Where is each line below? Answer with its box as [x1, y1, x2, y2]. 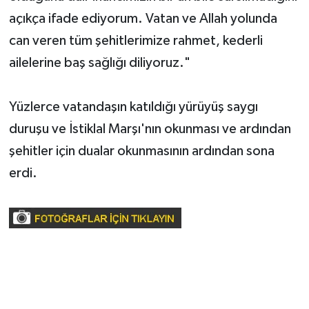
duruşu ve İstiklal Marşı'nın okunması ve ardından [8, 121, 291, 136]
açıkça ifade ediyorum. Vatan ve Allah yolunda [8, 11, 277, 26]
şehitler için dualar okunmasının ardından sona [8, 143, 275, 158]
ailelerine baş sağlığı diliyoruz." [8, 55, 190, 70]
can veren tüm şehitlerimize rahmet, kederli [8, 33, 263, 48]
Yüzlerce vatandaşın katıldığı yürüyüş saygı [8, 99, 258, 114]
